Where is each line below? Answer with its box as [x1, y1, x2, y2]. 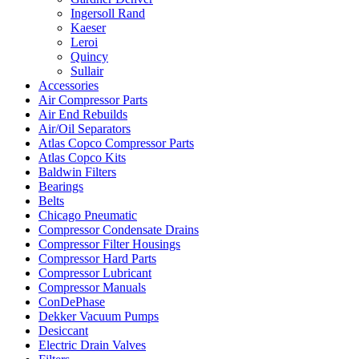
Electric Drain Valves [38, 338, 146, 352]
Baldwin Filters [38, 165, 116, 179]
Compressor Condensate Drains [38, 223, 199, 236]
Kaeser [71, 21, 106, 34]
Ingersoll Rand [71, 6, 145, 20]
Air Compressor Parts [38, 93, 147, 107]
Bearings [38, 179, 83, 193]
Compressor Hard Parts [38, 252, 156, 265]
